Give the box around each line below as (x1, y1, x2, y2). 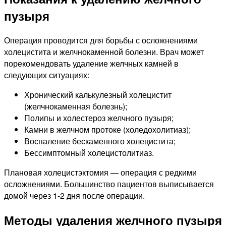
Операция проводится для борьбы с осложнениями (4, 34, 198, 46)
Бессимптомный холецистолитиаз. (24, 146, 154, 158)
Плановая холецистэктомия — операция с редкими (4, 166, 197, 178)
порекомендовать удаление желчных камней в (4, 57, 179, 69)
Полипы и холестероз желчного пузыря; (24, 111, 174, 124)
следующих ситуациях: (4, 69, 89, 81)
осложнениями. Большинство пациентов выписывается (4, 178, 214, 190)
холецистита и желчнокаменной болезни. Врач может (4, 45, 204, 58)
